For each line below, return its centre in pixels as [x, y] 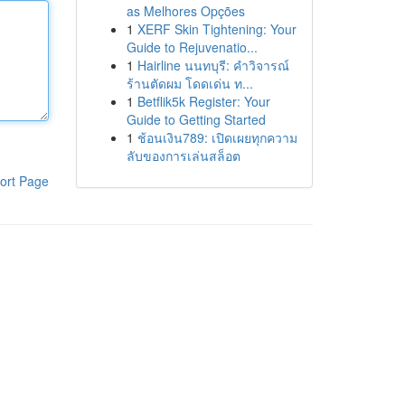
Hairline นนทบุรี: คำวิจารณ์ [213, 65]
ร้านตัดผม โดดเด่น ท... [189, 83]
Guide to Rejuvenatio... [192, 47]
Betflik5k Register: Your [203, 101]
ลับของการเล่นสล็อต [183, 155]
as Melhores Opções [185, 11]
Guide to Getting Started [196, 119]
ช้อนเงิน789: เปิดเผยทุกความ [217, 137]
